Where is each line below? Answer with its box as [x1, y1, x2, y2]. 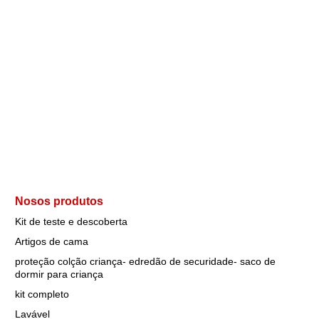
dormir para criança [15, 268, 103, 280]
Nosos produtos [15, 195, 103, 207]
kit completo [15, 288, 69, 300]
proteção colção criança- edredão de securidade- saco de [15, 256, 276, 267]
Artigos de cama [15, 236, 88, 247]
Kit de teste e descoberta [15, 216, 127, 227]
